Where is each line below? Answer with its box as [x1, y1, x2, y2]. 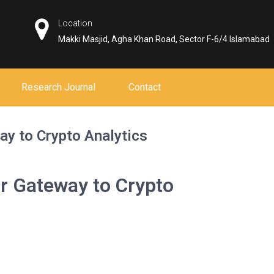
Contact [128, 81, 161, 93]
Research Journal [21, 81, 95, 93]
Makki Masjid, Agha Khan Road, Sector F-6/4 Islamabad [58, 34, 270, 44]
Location [58, 18, 93, 28]
